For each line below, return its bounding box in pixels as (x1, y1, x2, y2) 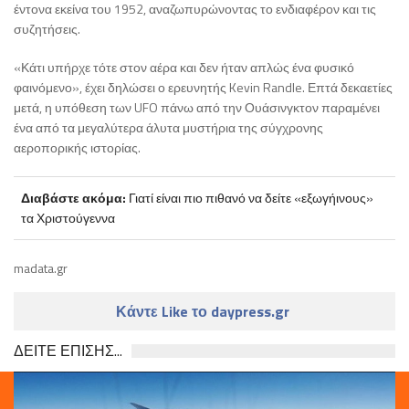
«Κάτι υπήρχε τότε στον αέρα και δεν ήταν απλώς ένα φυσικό (14, 57, 354, 77)
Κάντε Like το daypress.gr (116, 299, 293, 322)
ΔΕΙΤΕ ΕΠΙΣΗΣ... (14, 339, 122, 362)
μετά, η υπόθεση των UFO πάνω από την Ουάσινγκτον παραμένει (14, 97, 380, 117)
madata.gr (14, 257, 68, 278)
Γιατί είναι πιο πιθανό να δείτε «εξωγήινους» (129, 187, 373, 207)
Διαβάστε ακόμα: (21, 187, 126, 207)
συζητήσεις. (14, 18, 80, 38)
